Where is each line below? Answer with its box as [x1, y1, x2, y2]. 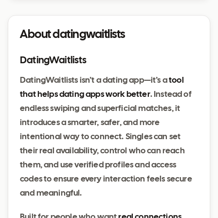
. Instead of [150, 91, 192, 98]
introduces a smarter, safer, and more [20, 119, 160, 127]
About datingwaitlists [20, 29, 125, 40]
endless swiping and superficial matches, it [20, 105, 181, 112]
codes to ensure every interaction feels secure [20, 176, 192, 183]
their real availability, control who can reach [20, 147, 185, 155]
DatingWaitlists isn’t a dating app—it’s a [20, 77, 169, 84]
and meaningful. [20, 190, 82, 197]
